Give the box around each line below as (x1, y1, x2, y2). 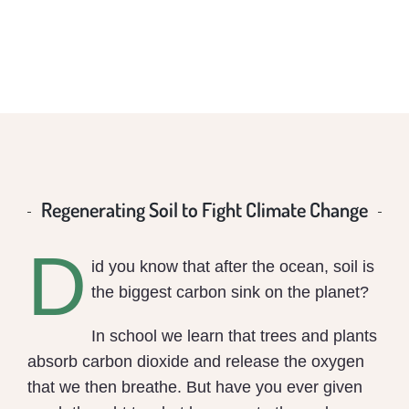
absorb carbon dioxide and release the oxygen (27, 352, 364, 372)
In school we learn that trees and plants (90, 327, 377, 346)
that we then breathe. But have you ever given (27, 378, 362, 397)
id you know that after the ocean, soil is (90, 257, 374, 277)
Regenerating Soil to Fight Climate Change (41, 196, 368, 222)
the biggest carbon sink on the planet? (90, 283, 369, 302)
